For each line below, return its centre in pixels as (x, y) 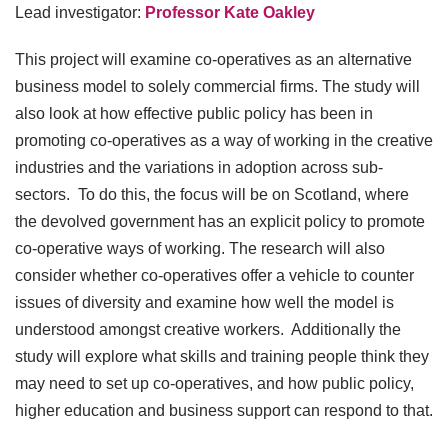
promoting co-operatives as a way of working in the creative (224, 140)
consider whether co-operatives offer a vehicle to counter (214, 275)
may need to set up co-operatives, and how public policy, (214, 383)
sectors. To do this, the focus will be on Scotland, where (212, 194)
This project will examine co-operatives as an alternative (213, 59)
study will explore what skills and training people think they (222, 356)
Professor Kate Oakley (230, 12)
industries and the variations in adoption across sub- (199, 167)
